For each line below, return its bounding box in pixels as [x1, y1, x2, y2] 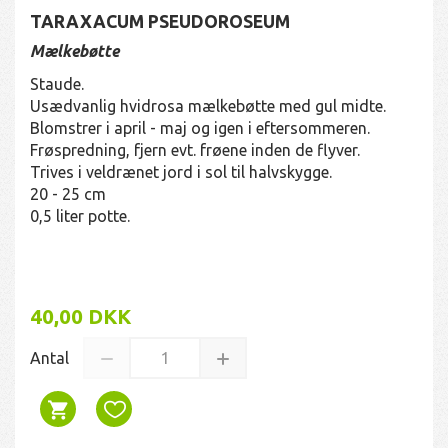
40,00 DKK [30, 304, 131, 328]
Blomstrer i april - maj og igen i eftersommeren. [30, 118, 370, 137]
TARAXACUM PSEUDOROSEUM [30, 11, 290, 31]
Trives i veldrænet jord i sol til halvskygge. [30, 162, 332, 181]
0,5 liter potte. [30, 206, 130, 225]
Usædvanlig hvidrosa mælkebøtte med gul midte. [30, 96, 386, 115]
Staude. [30, 74, 84, 93]
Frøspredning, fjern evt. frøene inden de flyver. [30, 140, 360, 159]
